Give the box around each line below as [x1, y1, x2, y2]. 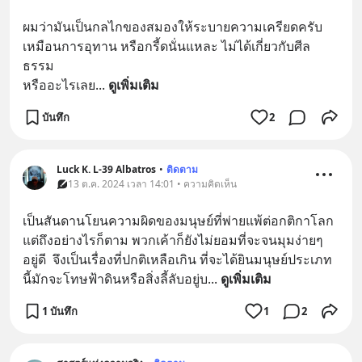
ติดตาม [166, 162, 198, 176]
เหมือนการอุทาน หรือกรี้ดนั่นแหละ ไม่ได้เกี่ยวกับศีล [23, 37, 310, 55]
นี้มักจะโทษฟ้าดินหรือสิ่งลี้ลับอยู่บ [23, 270, 208, 288]
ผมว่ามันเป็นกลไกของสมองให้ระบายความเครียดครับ [23, 18, 322, 36]
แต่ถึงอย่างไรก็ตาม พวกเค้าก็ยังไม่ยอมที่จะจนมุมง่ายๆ [23, 231, 323, 249]
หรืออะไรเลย [23, 76, 95, 94]
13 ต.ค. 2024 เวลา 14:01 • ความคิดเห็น [68, 177, 237, 191]
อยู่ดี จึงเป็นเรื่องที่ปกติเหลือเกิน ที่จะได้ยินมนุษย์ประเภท [23, 250, 332, 268]
